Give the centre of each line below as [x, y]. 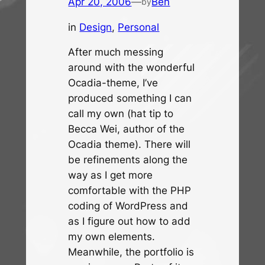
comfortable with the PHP [130, 191]
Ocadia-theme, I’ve [113, 83]
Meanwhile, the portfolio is [131, 252]
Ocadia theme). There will [130, 145]
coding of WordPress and [128, 206]
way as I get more [111, 175]
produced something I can [130, 98]
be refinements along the [128, 160]
